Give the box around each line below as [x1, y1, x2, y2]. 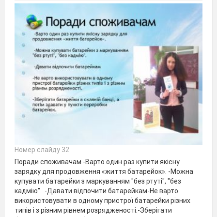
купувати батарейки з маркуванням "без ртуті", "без [15, 177, 181, 185]
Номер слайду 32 [15, 146, 69, 154]
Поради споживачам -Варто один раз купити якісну [15, 158, 180, 166]
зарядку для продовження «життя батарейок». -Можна [15, 168, 193, 175]
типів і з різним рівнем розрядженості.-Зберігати [15, 206, 172, 214]
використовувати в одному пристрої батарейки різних [15, 197, 190, 204]
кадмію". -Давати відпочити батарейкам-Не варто [15, 187, 178, 195]
